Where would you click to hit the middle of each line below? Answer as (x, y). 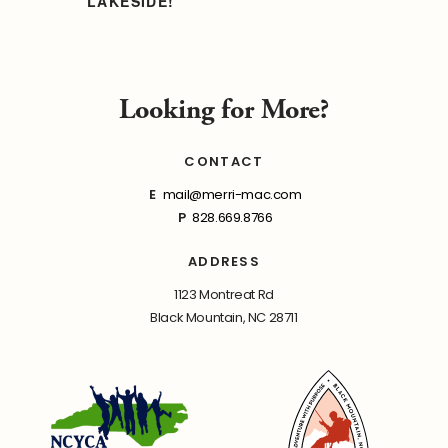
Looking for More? (224, 109)
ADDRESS (224, 261)
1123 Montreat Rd (224, 294)
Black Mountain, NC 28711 (224, 317)
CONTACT (224, 161)
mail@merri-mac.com (232, 194)
